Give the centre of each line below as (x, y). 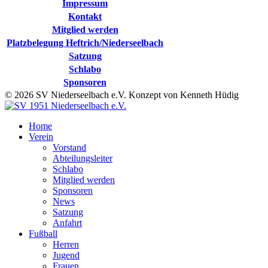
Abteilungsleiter (83, 158)
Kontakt (85, 16)
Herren (66, 244)
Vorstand (69, 147)
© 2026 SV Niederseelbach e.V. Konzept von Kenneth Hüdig (122, 95)
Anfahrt (67, 223)
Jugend (66, 255)
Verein (41, 137)
